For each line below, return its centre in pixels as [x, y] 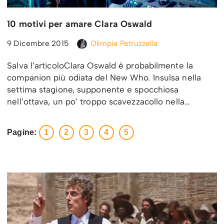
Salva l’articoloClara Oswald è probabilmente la [100, 66]
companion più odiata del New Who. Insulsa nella [104, 78]
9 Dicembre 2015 [38, 43]
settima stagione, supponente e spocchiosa [93, 90]
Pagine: [22, 132]
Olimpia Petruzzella [124, 43]
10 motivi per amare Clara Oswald [80, 24]
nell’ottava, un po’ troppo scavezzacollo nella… [100, 102]
